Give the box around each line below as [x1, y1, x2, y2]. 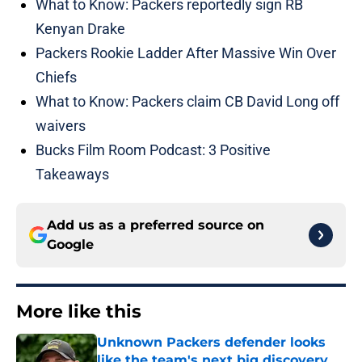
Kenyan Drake [36, 20, 125, 38]
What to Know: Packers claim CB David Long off [36, 93, 339, 111]
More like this [16, 301, 141, 323]
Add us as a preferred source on [47, 217, 264, 234]
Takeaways [36, 166, 109, 183]
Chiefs [36, 69, 77, 86]
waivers [36, 117, 86, 135]
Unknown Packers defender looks [97, 335, 326, 351]
